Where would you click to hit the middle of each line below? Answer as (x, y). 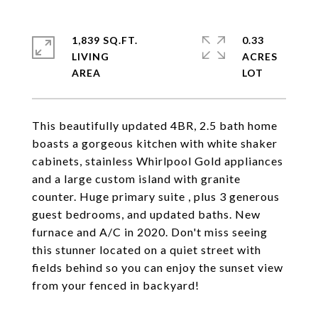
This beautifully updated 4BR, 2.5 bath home (155, 125)
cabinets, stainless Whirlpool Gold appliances (158, 161)
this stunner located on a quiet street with (147, 250)
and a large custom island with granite (136, 179)
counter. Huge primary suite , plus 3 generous (156, 196)
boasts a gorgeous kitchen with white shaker (155, 143)
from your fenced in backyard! (116, 285)
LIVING (91, 56)
